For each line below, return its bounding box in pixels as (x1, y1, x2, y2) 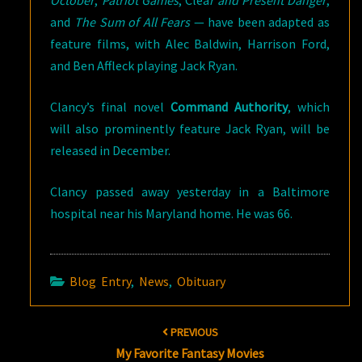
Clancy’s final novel (50, 98, 171, 115)
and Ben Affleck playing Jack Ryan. (50, 57, 238, 74)
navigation (5, 326, 87, 349)
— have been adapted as (190, 13, 330, 30)
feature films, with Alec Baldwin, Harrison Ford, (50, 35, 330, 52)
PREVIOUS (167, 324, 218, 339)
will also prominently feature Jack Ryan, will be (50, 120, 330, 137)
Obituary (177, 272, 226, 289)
